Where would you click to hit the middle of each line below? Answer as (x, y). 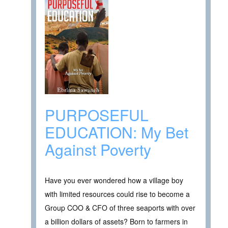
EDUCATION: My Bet (117, 132)
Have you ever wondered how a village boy (114, 180)
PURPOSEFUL (97, 115)
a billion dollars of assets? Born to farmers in (116, 222)
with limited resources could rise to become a (117, 194)
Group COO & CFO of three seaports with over (120, 208)
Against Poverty (98, 150)
